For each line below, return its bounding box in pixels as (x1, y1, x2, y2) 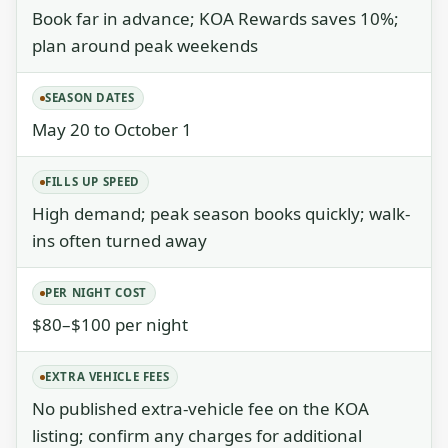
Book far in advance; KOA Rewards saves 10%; (32, 7, 399, 30)
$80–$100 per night (32, 313, 188, 336)
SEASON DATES (45, 90, 135, 105)
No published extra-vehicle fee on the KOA (32, 397, 369, 420)
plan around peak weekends (32, 34, 258, 57)
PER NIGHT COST (45, 285, 147, 300)
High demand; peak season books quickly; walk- (32, 202, 410, 225)
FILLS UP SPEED (45, 174, 140, 189)
